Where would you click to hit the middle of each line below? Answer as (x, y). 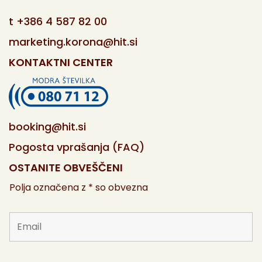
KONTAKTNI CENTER (61, 62)
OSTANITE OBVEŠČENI (66, 167)
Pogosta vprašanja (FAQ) (77, 147)
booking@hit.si (47, 126)
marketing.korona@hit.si (73, 42)
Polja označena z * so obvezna (79, 187)
